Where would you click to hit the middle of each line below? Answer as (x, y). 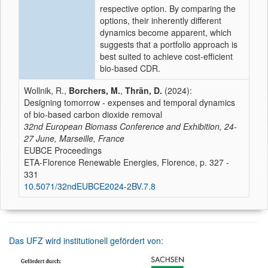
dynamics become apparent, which (166, 32)
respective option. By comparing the (168, 8)
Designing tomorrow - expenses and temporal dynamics (130, 102)
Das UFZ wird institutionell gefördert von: (86, 240)
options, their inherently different (161, 20)
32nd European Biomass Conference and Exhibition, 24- (130, 126)
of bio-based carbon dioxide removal (93, 114)
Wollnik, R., (46, 90)
